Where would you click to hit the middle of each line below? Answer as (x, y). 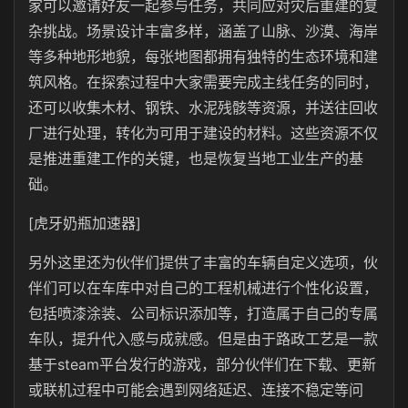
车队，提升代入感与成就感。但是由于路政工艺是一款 (203, 339)
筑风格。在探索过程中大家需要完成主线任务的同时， (203, 82)
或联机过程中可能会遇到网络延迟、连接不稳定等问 (196, 390)
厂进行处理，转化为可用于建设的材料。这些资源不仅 (203, 133)
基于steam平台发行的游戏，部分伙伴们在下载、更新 (202, 364)
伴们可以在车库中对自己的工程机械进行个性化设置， (203, 288)
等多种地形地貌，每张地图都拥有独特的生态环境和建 (203, 56)
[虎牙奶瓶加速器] (85, 223)
